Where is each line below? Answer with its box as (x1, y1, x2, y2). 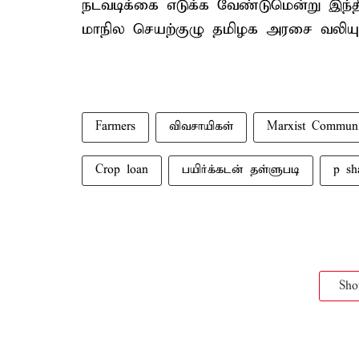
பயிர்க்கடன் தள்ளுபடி (182, 163, 300, 177)
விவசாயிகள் (169, 119, 233, 134)
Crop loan (95, 163, 148, 177)
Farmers (95, 119, 135, 134)
